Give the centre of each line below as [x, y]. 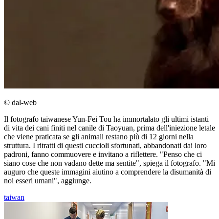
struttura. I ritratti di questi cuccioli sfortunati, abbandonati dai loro [105, 146]
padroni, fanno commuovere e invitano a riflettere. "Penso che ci [103, 154]
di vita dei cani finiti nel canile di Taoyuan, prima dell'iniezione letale [109, 128]
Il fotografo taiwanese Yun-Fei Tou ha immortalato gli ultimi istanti [106, 119]
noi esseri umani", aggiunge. [48, 181]
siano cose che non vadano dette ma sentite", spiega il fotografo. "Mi [109, 163]
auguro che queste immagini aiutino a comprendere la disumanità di [108, 172]
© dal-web [20, 103]
